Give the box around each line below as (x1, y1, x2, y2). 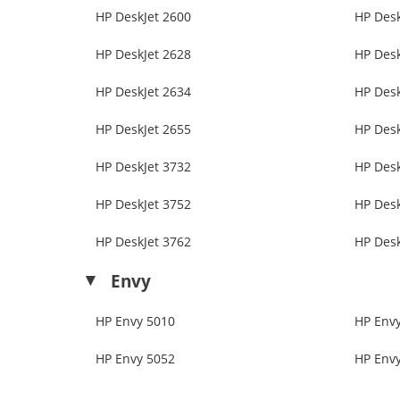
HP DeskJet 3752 (95, 196, 192, 213)
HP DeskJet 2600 (95, 8, 192, 26)
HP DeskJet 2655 (95, 121, 192, 138)
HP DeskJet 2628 (95, 46, 192, 63)
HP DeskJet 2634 (95, 83, 192, 101)
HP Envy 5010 (95, 312, 176, 330)
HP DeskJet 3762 (95, 233, 192, 251)
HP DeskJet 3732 (95, 158, 192, 176)
